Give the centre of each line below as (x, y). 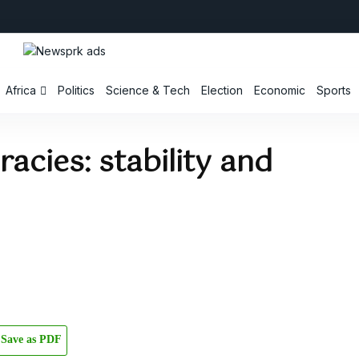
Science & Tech (148, 91)
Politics (77, 91)
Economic (280, 91)
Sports (334, 91)
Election (222, 91)
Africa (21, 91)
